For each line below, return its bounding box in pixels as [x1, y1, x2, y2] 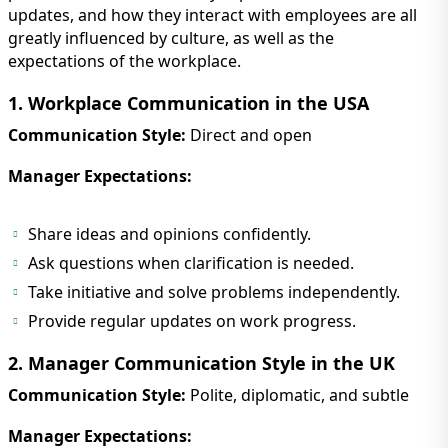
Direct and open [186, 123, 312, 146]
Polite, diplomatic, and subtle [186, 383, 409, 406]
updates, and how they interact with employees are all [8, 3, 417, 26]
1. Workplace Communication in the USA [8, 90, 369, 115]
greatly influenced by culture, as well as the [8, 26, 334, 49]
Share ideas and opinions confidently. [28, 222, 311, 245]
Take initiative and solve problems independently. [28, 280, 400, 303]
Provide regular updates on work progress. [28, 309, 356, 332]
